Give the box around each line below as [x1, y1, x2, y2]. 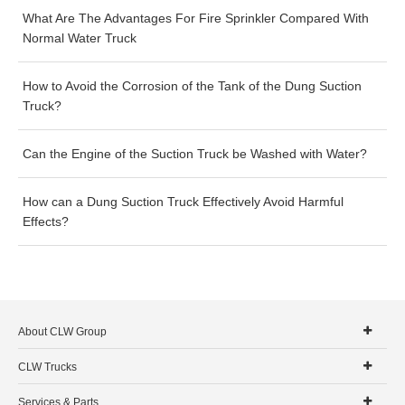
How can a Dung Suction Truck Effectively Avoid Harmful [23, 194, 344, 209]
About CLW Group [18, 325, 107, 338]
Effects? [23, 214, 69, 229]
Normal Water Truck [23, 31, 137, 45]
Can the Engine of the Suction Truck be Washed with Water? [23, 146, 367, 161]
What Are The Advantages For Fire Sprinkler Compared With [23, 11, 369, 25]
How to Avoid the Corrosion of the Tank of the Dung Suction [23, 79, 362, 93]
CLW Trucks [18, 361, 77, 373]
